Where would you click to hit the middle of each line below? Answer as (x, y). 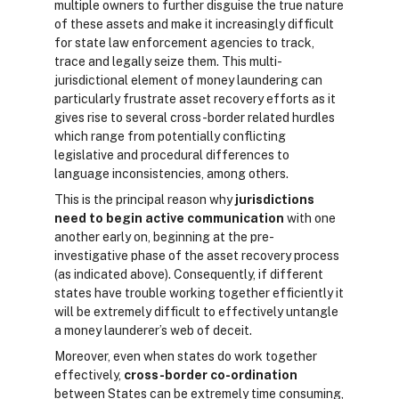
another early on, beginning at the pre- (164, 237)
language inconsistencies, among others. (173, 174)
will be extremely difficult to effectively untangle (196, 312)
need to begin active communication (169, 218)
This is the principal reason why (145, 199)
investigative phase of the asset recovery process (197, 256)
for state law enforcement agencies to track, (184, 43)
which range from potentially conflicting (170, 136)
